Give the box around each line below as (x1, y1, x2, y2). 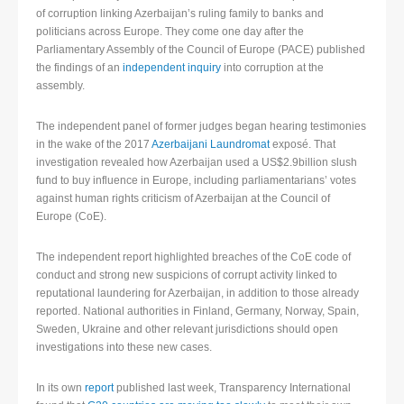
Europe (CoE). (36, 210, 106, 224)
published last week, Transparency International (114, 381, 351, 395)
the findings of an (36, 61, 123, 75)
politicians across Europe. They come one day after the (36, 25, 304, 39)
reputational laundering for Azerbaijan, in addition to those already (36, 287, 359, 300)
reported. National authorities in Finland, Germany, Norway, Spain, (36, 305, 359, 318)
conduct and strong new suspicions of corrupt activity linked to (36, 269, 337, 282)
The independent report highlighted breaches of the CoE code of (36, 251, 351, 264)
